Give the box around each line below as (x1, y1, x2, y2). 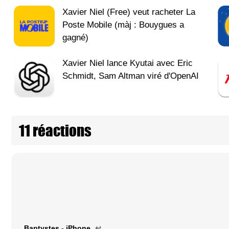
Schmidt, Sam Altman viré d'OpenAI (62, 71, 199, 81)
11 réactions (19, 119, 91, 142)
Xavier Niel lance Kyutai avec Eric (62, 58, 193, 68)
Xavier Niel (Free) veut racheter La (62, 7, 195, 17)
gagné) (62, 33, 88, 43)
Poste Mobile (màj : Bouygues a (62, 20, 184, 30)
